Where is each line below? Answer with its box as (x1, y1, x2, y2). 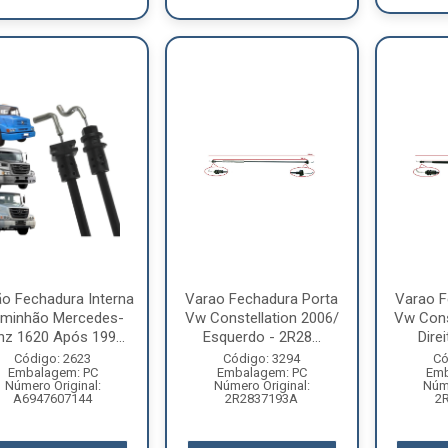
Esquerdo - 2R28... (202, 328, 321, 346)
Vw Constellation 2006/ (184, 309, 339, 327)
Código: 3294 (223, 351, 301, 366)
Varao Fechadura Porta (185, 290, 339, 308)
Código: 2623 (14, 351, 92, 366)
